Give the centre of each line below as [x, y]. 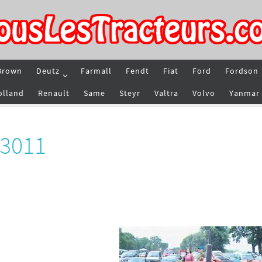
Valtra [166, 93]
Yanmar [244, 93]
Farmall [96, 71]
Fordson [242, 71]
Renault [54, 93]
